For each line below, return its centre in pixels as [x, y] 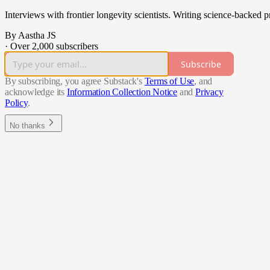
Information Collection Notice [122, 92]
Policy [16, 103]
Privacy [209, 92]
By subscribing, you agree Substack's [74, 81]
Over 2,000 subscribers [54, 46]
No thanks [27, 126]
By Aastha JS [30, 36]
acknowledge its [35, 92]
